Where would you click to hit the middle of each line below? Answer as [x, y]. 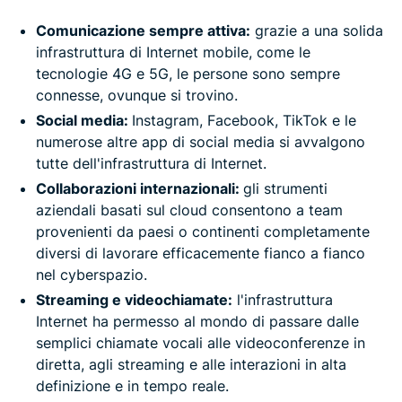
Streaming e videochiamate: [134, 300]
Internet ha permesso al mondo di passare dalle [197, 322]
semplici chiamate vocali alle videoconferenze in [201, 343]
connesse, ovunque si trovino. [137, 96]
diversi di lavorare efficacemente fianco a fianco [201, 253]
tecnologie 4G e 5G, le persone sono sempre [188, 74]
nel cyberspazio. [92, 275]
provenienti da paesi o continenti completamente [203, 232]
